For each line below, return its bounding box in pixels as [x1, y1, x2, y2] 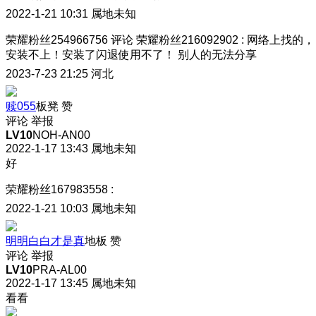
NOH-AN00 [32, 128, 90, 141]
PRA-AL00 [32, 263, 87, 276]
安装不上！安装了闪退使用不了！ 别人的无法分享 [6, 48, 257, 61]
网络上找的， [247, 33, 315, 46]
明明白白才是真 [6, 234, 85, 247]
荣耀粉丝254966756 [6, 33, 108, 46]
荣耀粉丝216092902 [136, 33, 238, 46]
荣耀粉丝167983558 [6, 183, 108, 195]
